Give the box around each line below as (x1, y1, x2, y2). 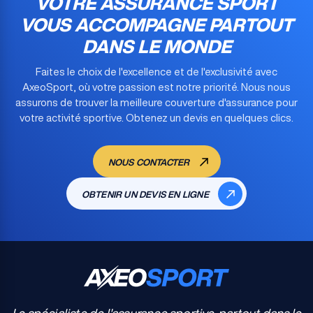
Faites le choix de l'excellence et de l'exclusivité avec (36, 66, 277, 77)
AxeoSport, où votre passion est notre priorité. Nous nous (22, 82, 291, 92)
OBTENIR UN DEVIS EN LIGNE (81, 190, 212, 199)
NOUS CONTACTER (108, 158, 192, 167)
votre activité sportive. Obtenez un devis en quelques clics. (20, 112, 293, 123)
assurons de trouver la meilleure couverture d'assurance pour (15, 97, 298, 108)
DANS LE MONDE (82, 37, 231, 55)
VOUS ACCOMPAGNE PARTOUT (20, 15, 293, 34)
